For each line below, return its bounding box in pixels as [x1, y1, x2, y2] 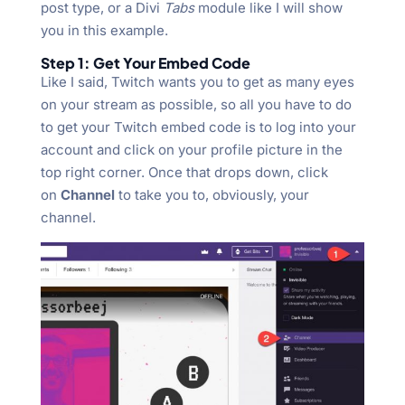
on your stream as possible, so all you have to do [40, 95, 352, 113]
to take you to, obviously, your [114, 185, 309, 203]
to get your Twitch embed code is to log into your [40, 118, 356, 136]
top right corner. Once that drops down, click [40, 163, 328, 181]
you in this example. [40, 21, 168, 39]
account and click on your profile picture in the [40, 140, 343, 158]
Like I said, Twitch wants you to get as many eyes [40, 72, 354, 90]
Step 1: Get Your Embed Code [40, 52, 250, 72]
